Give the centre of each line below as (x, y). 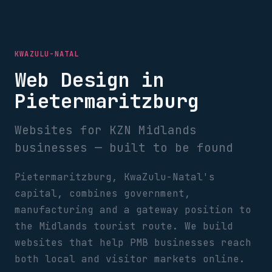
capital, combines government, (103, 193)
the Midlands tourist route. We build (124, 226)
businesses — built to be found (124, 148)
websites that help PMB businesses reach (133, 243)
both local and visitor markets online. (130, 259)
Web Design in (90, 80)
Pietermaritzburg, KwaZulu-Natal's (115, 177)
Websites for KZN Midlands (106, 130)
